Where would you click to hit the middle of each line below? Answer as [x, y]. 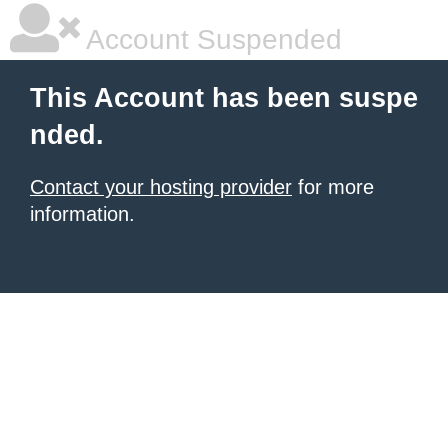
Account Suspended [211, 39]
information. [82, 214]
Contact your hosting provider [161, 187]
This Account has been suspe [224, 98]
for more [333, 187]
